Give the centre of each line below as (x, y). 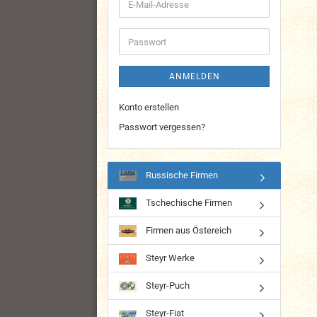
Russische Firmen (181, 175)
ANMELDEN (194, 76)
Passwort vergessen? (162, 127)
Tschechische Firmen (188, 203)
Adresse (144, 29)
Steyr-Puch (167, 286)
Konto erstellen (149, 107)
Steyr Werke (169, 258)
